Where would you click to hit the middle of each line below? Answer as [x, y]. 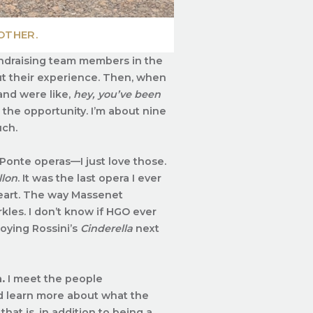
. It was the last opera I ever [90, 178]
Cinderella [107, 228]
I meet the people [54, 278]
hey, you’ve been [117, 94]
